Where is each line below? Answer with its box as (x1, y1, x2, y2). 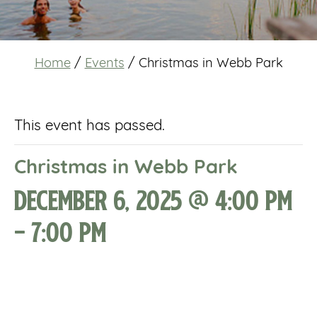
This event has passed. (14, 119, 165, 134)
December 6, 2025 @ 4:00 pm (14, 181, 292, 219)
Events (84, 57, 125, 71)
